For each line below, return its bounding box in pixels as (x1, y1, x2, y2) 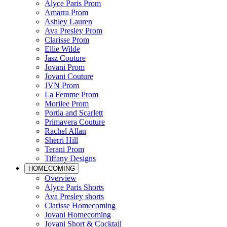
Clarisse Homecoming (45, 201, 116, 210)
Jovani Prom (45, 63, 85, 71)
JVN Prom (45, 81, 79, 90)
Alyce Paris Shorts (45, 183, 104, 192)
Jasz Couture (45, 54, 86, 62)
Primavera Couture (45, 118, 105, 126)
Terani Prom (45, 145, 84, 154)
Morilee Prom (45, 99, 89, 108)
